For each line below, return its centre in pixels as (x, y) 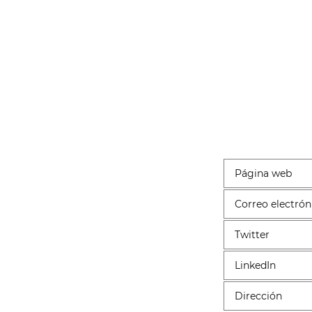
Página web (263, 173)
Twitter (252, 234)
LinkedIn (255, 265)
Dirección (258, 296)
